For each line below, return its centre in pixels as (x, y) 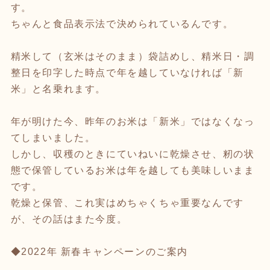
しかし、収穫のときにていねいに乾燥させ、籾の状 (133, 154)
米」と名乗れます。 (58, 89)
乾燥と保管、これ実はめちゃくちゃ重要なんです (127, 202)
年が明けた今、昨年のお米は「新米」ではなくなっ (133, 121)
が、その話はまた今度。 (69, 219)
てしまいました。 (53, 137)
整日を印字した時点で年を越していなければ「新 (127, 72)
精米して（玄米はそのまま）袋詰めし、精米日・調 (133, 56)
